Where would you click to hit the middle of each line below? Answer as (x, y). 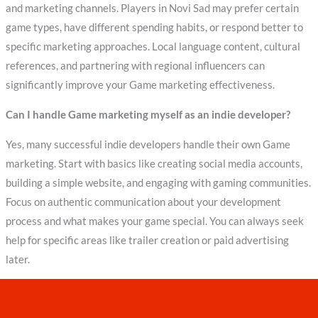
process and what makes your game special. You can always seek (154, 221)
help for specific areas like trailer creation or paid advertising (147, 240)
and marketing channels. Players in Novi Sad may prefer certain (152, 9)
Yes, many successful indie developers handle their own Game (148, 144)
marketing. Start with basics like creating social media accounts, (154, 163)
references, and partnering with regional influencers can (135, 66)
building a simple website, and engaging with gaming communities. (158, 182)
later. (17, 259)
